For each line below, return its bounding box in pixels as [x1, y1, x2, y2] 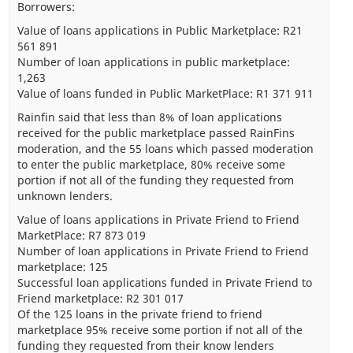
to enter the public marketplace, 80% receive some [17, 156, 285, 172]
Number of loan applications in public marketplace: [17, 54, 290, 69]
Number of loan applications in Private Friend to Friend [17, 243, 309, 258]
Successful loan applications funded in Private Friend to [17, 274, 312, 290]
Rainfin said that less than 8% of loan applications [17, 109, 282, 124]
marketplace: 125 [17, 258, 108, 274]
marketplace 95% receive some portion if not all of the [17, 321, 303, 337]
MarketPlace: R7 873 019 [17, 227, 146, 243]
